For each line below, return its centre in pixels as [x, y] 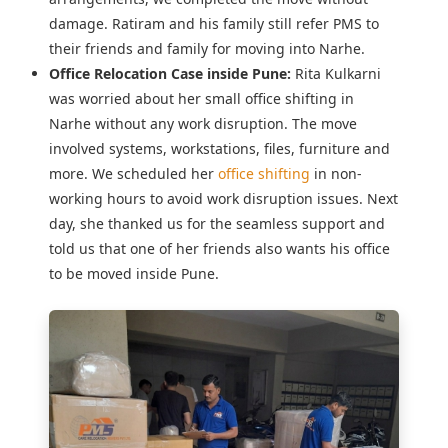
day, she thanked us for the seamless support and [216, 223]
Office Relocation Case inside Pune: [169, 73]
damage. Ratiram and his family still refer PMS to [213, 23]
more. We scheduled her [133, 173]
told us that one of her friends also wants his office [219, 248]
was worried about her [126, 98]
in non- [335, 173]
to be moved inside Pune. [133, 273]
